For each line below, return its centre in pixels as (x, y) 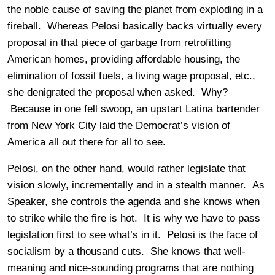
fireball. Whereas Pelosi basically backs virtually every (135, 26)
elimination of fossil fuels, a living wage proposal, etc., (131, 76)
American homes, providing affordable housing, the (124, 60)
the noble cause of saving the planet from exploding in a (135, 10)
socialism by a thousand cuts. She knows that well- (126, 252)
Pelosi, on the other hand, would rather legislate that (126, 169)
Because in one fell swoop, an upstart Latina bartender (134, 109)
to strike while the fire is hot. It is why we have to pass (134, 219)
